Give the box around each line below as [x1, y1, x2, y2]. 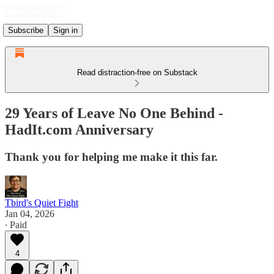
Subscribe [8, 25, 43, 35]
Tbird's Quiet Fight [5, 197, 78, 208]
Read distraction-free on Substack [76, 68, 198, 77]
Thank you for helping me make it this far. [5, 150, 218, 163]
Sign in [53, 25, 78, 35]
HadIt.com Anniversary [5, 121, 154, 138]
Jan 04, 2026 [5, 208, 54, 219]
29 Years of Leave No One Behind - [5, 105, 223, 121]
